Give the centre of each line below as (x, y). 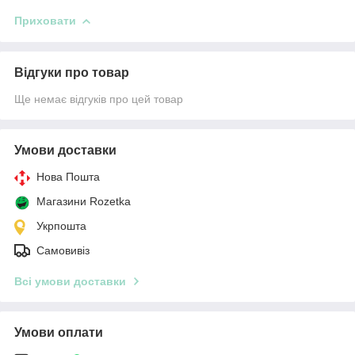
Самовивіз (63, 250)
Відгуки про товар (72, 72)
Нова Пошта (68, 176)
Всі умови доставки (70, 281)
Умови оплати (59, 332)
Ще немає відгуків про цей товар (99, 99)
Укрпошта (61, 225)
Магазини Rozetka (84, 201)
